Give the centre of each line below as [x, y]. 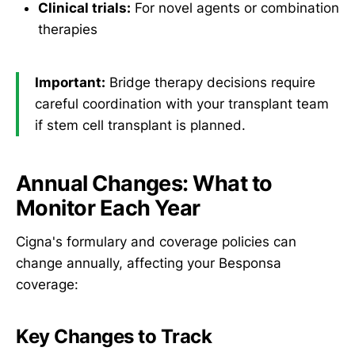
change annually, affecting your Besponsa [149, 263]
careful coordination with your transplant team [182, 104]
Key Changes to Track [114, 336]
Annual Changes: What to [144, 183]
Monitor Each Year [108, 208]
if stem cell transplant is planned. [140, 126]
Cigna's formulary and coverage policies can [156, 241]
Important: [70, 83]
